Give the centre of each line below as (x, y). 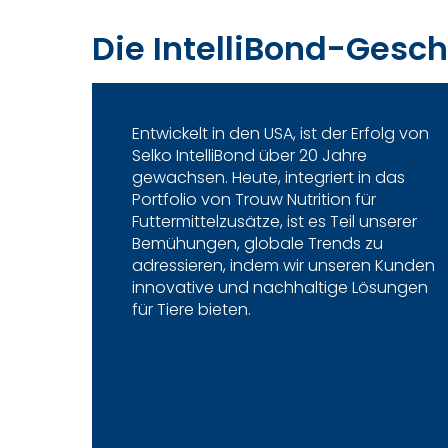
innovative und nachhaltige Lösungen (280, 287)
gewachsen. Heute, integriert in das (268, 177)
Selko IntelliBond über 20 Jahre (249, 155)
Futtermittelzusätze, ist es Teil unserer (274, 221)
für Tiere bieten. (191, 309)
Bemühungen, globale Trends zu (257, 243)
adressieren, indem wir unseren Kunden (283, 265)
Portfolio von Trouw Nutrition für (254, 199)
